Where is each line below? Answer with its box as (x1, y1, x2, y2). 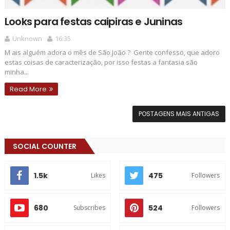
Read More (9, 84, 47, 94)
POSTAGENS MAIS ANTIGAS (139, 109, 220, 118)
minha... (4, 67, 29, 76)
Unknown (12, 33, 42, 43)
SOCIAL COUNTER (12, 141, 76, 151)
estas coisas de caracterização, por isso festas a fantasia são (4, 57, 198, 67)
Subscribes (73, 203, 105, 212)
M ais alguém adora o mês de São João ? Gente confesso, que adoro (4, 47, 220, 57)
